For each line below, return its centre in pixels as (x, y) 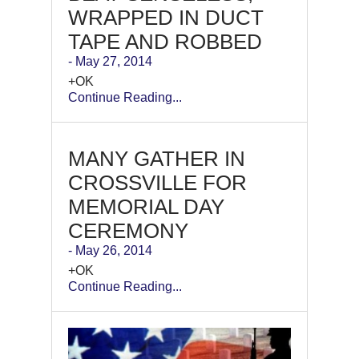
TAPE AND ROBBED (165, 42)
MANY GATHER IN (157, 159)
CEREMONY (128, 231)
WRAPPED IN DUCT (166, 18)
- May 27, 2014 (110, 62)
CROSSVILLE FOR (157, 183)
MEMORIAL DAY (146, 207)
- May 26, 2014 (110, 251)
